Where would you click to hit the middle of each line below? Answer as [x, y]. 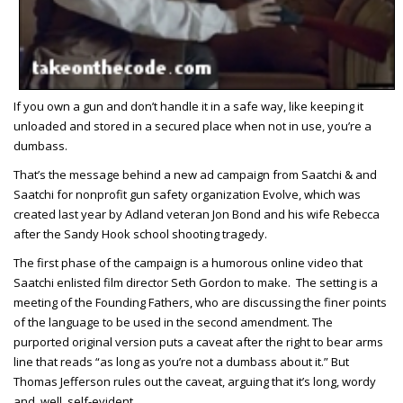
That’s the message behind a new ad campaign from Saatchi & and [195, 175]
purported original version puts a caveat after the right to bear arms [198, 342]
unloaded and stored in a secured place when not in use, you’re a [193, 126]
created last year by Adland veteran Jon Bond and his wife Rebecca [197, 214]
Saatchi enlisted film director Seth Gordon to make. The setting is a [196, 282]
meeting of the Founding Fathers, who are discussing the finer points [200, 302]
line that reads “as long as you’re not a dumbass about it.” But [181, 362]
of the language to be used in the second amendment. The [173, 322]
